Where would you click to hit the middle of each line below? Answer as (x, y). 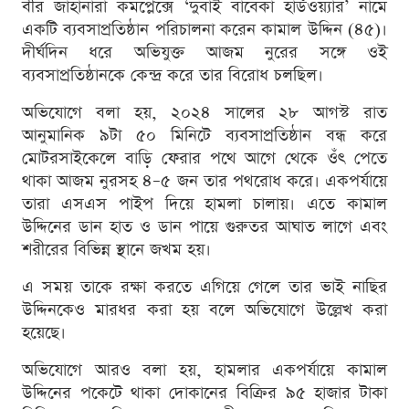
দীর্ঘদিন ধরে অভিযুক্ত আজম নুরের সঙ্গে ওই (204, 52)
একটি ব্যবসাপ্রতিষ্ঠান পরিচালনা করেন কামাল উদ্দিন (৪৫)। (204, 29)
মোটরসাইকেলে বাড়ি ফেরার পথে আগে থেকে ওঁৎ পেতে (204, 158)
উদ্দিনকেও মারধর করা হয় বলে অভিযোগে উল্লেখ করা (204, 309)
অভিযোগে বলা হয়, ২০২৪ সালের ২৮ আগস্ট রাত (204, 112)
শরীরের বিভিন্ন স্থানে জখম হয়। (116, 249)
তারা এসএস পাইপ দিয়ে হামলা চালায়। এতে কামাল (204, 204)
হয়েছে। (44, 332)
